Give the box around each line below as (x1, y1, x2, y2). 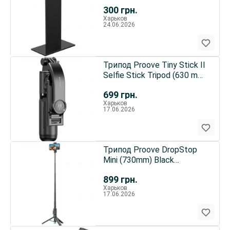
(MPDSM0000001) (103, 165, 171, 175)
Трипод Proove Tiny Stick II (103, 60, 205, 70)
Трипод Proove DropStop (103, 145, 197, 155)
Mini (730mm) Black (103, 155, 174, 165)
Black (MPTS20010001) (103, 81, 191, 90)
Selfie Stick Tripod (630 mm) (103, 70, 207, 80)
